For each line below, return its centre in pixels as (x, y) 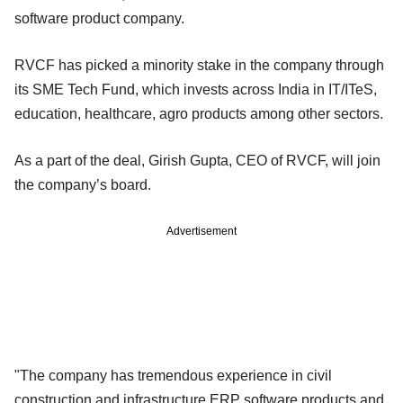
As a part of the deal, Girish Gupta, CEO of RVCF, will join (197, 160)
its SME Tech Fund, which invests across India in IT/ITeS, (196, 89)
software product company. (99, 18)
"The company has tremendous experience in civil (173, 375)
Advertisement (201, 231)
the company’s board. (83, 184)
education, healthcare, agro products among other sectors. (199, 113)
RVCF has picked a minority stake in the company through (199, 65)
